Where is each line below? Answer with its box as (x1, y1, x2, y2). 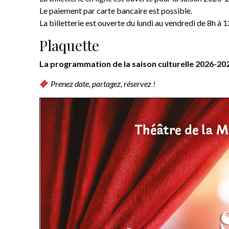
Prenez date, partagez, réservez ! (50, 79, 155, 89)
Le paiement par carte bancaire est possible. (39, 6, 193, 16)
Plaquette (39, 36, 100, 55)
